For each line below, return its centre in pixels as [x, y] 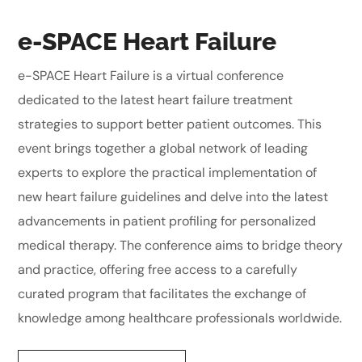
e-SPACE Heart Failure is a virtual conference [151, 76]
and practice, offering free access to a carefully [158, 270]
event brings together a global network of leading [163, 149]
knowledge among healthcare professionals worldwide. [180, 318]
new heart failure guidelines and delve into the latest [173, 197]
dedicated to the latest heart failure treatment [156, 100]
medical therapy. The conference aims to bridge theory [181, 246]
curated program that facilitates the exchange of [162, 294]
